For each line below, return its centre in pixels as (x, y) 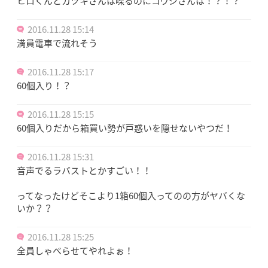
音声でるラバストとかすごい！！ (84, 170)
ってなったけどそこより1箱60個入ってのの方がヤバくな (131, 195)
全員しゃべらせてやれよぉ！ (75, 250)
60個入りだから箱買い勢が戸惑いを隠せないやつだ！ (125, 128)
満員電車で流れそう (57, 43)
